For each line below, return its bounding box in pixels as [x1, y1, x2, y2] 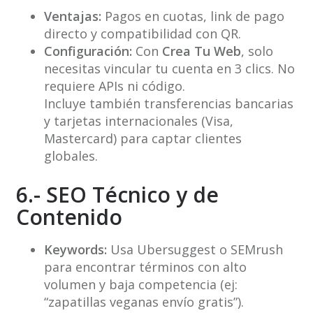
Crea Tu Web [161, 43, 241, 60]
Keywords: [43, 241, 107, 259]
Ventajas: [43, 8, 101, 25]
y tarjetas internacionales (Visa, [43, 112, 233, 130]
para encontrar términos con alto [43, 259, 247, 276]
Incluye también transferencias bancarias [43, 95, 293, 112]
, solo [240, 43, 273, 60]
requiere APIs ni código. [43, 78, 185, 95]
